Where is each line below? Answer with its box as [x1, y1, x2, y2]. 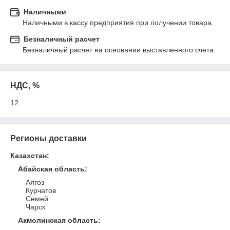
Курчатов [26, 186, 56, 195]
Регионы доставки [10, 134, 87, 143]
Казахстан [10, 151, 47, 160]
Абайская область [18, 165, 85, 173]
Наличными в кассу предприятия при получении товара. [23, 18, 214, 27]
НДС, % [10, 81, 40, 90]
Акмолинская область [18, 216, 98, 224]
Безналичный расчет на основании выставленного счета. [23, 46, 216, 54]
